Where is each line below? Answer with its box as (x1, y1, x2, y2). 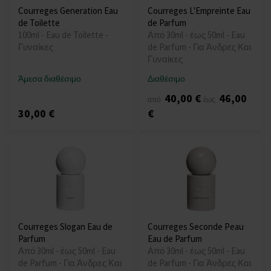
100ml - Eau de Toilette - (18, 29, 108, 41)
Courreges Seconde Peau (148, 221, 244, 233)
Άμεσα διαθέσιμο (18, 73, 81, 85)
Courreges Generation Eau (18, 5, 118, 17)
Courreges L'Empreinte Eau (148, 5, 250, 17)
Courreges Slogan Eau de (18, 221, 113, 233)
